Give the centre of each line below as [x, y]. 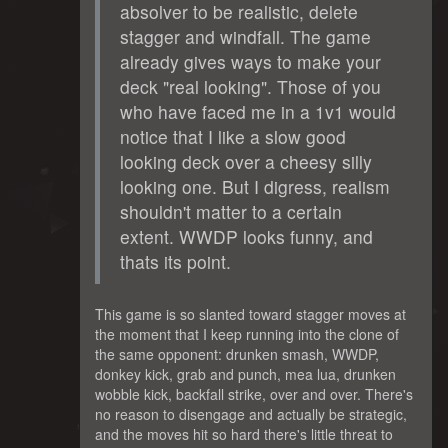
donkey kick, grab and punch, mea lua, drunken [245, 373]
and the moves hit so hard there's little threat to [244, 433]
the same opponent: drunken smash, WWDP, [237, 353]
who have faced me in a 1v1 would [258, 111]
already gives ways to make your [250, 61]
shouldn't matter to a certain [231, 211]
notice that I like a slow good [233, 136]
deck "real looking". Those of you [250, 86]
